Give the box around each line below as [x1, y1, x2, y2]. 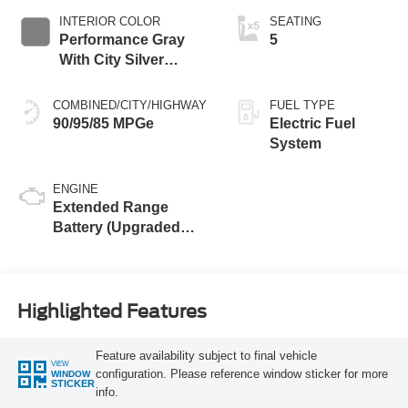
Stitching [58, 72, 121, 88]
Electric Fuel [269, 116, 355, 132]
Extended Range [52, 199, 168, 216]
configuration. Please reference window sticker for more [95, 366, 388, 381]
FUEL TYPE [269, 98, 335, 113]
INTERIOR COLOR [58, 15, 160, 29]
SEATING [269, 15, 321, 29]
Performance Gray [58, 32, 185, 48]
